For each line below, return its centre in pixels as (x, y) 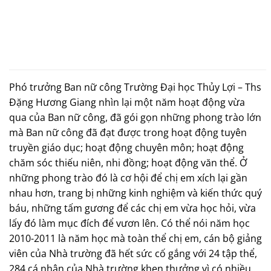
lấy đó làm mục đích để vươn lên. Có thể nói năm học (129, 223)
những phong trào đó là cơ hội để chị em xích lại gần (128, 178)
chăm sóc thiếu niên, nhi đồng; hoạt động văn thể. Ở (128, 162)
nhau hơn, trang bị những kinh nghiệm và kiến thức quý (135, 193)
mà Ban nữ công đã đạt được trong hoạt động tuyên (128, 132)
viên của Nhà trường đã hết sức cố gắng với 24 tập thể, (133, 253)
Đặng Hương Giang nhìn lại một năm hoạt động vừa (127, 102)
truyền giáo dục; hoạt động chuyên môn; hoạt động (126, 147)
